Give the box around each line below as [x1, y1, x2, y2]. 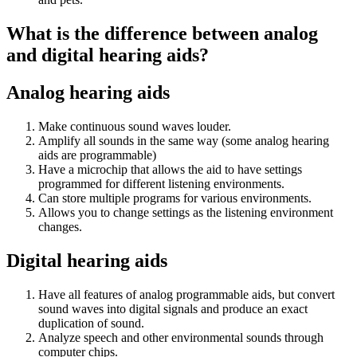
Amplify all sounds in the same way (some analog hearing [38, 133, 329, 147]
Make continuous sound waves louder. [38, 119, 231, 133]
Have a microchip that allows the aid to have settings [38, 162, 302, 176]
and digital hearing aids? [6, 44, 209, 65]
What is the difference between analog [6, 22, 318, 44]
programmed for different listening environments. [38, 176, 284, 190]
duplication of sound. [38, 316, 144, 330]
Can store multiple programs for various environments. [38, 190, 312, 205]
